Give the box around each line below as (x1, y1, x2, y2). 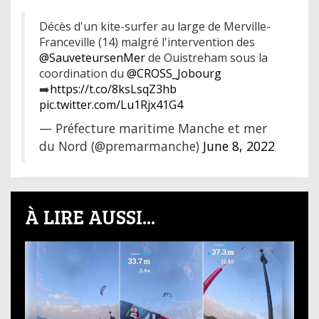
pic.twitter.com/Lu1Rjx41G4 (39, 96, 183, 113)
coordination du (39, 65, 127, 81)
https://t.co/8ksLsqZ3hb (50, 80, 177, 97)
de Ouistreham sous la (145, 49, 268, 66)
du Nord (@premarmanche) (39, 137, 203, 155)
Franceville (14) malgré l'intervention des (39, 33, 255, 50)
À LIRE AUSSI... (25, 202, 155, 230)
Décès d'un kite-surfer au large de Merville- (39, 18, 271, 34)
